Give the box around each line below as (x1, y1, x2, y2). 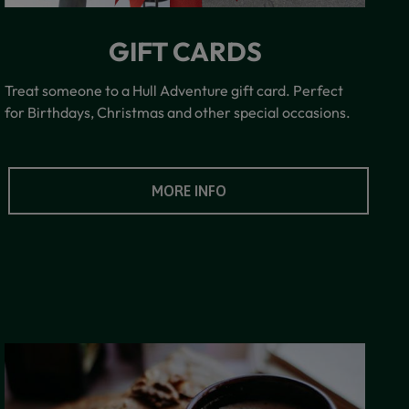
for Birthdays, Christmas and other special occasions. (5, 102, 351, 121)
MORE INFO (151, 182, 226, 199)
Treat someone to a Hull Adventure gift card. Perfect (5, 80, 344, 100)
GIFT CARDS (108, 34, 262, 68)
